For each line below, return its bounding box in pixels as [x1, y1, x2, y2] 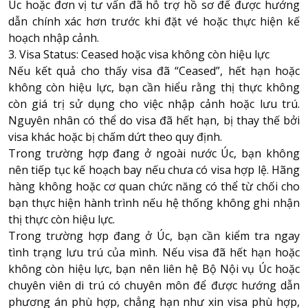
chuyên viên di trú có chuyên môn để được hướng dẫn [8, 277, 300, 293]
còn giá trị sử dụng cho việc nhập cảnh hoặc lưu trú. [8, 96, 300, 111]
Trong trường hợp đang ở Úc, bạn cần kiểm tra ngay [8, 228, 300, 243]
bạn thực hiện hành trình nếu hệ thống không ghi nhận [8, 195, 300, 210]
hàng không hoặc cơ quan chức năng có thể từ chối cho [8, 178, 300, 194]
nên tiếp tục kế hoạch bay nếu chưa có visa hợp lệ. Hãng [8, 162, 300, 177]
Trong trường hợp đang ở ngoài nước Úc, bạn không [8, 145, 300, 161]
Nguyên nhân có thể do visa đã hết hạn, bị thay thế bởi [8, 112, 300, 128]
